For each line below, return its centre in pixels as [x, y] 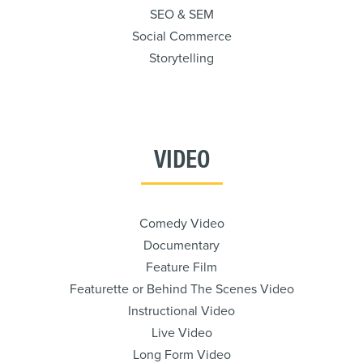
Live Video [181, 333]
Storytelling [181, 58]
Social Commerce [181, 36]
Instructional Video [181, 311]
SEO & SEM [181, 15]
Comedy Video [181, 224]
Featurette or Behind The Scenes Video [181, 289]
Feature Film [181, 267]
